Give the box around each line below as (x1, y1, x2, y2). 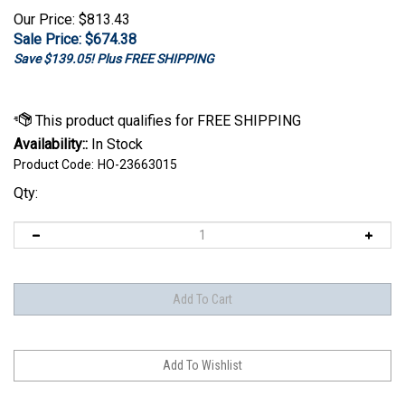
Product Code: (14, 157, 94, 173)
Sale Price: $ (14, 31, 93, 49)
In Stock (88, 136, 143, 154)
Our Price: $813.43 (14, 11, 130, 29)
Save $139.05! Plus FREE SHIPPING (14, 52, 214, 67)
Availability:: (14, 136, 88, 154)
